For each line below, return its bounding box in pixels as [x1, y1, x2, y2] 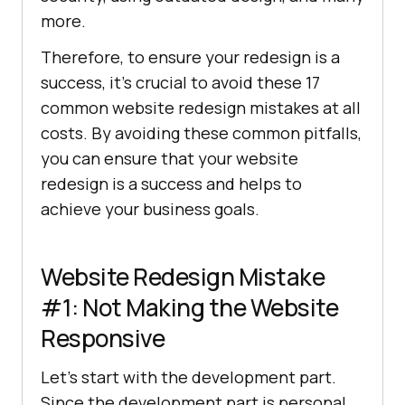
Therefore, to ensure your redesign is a [41, 46, 340, 69]
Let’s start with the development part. [41, 366, 336, 389]
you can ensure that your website [41, 147, 298, 170]
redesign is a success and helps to [41, 173, 302, 195]
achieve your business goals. [41, 198, 259, 221]
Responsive [41, 322, 165, 355]
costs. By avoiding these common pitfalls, [41, 122, 362, 145]
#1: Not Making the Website [41, 291, 338, 325]
